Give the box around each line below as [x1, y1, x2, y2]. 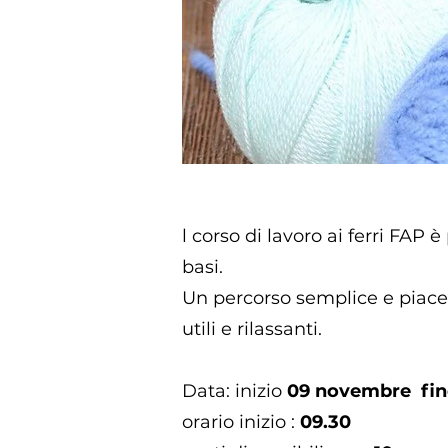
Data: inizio [182, 380, 287, 402]
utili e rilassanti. [182, 318, 322, 340]
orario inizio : [182, 411, 300, 433]
